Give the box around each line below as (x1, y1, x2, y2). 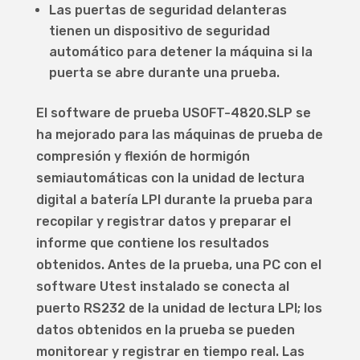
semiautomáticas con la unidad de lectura (35, 170, 305, 186)
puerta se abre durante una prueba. (48, 65, 280, 81)
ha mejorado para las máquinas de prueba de (35, 127, 323, 143)
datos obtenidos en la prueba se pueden (35, 322, 295, 338)
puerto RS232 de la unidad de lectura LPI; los (35, 301, 322, 317)
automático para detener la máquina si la (48, 44, 313, 60)
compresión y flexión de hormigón (35, 149, 250, 165)
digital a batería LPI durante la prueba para (35, 192, 313, 208)
